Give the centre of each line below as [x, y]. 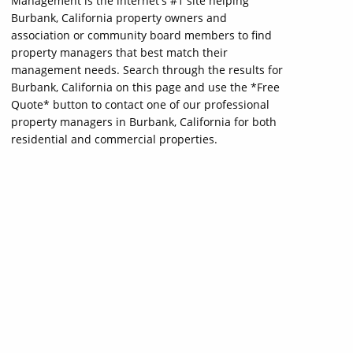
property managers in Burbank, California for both [144, 122]
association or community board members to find [141, 35]
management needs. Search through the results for [147, 70]
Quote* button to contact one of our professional [140, 104]
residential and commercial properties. [114, 139]
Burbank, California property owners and [119, 18]
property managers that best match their [119, 52]
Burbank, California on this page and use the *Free [145, 87]
